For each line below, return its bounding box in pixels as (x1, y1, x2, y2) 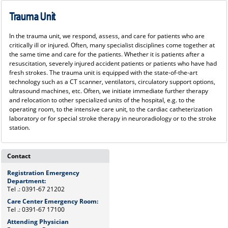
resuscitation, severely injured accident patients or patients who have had (9, 59, 217, 68)
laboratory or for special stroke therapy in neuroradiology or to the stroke (9, 114, 216, 123)
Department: (7, 176, 46, 185)
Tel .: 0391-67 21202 (7, 184, 65, 193)
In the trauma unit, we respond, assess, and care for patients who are (9, 32, 205, 41)
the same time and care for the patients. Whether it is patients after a (9, 50, 205, 59)
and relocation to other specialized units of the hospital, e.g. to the (9, 96, 195, 105)
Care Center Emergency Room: (7, 196, 99, 206)
